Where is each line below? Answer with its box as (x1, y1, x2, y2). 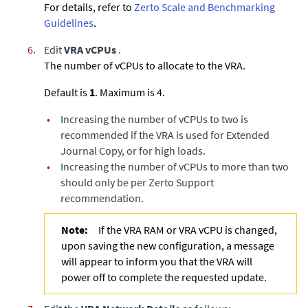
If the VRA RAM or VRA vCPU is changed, (98, 222, 277, 236)
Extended (226, 127, 269, 142)
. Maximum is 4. (95, 85, 165, 99)
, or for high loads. (122, 143, 206, 157)
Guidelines (44, 15, 93, 30)
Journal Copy (60, 143, 122, 157)
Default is (44, 85, 89, 99)
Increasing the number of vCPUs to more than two (60, 159, 289, 173)
